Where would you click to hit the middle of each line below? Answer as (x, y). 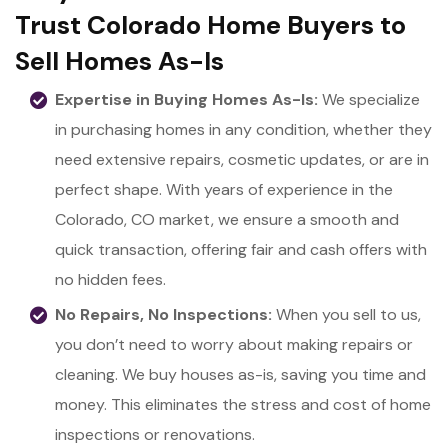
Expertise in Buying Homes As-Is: (188, 99)
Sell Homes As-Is (119, 60)
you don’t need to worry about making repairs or (234, 344)
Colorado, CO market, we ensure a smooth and (227, 219)
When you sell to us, (346, 314)
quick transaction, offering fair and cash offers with (241, 249)
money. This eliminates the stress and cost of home (243, 404)
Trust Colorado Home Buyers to (210, 24)
